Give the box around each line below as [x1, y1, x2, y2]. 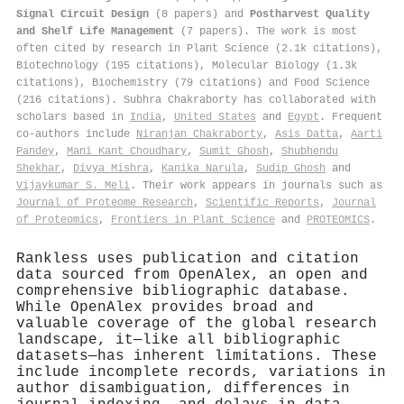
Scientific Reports [206, 196, 319, 209]
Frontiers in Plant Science [111, 213, 275, 226]
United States [174, 110, 256, 124]
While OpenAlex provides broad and [16, 298, 314, 316]
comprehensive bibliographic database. [16, 282, 350, 299]
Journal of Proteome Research [16, 196, 193, 209]
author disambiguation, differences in [16, 380, 350, 397]
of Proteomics [16, 213, 98, 226]
